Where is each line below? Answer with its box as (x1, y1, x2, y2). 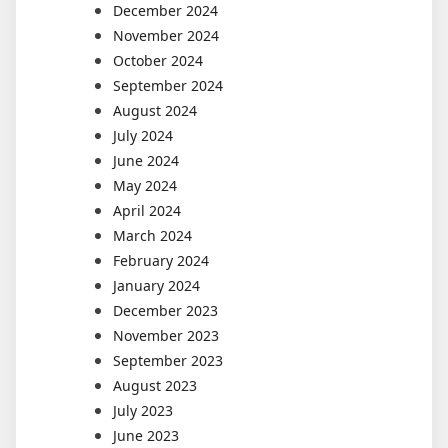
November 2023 (113, 325, 219, 345)
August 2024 (113, 100, 197, 120)
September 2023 (113, 350, 223, 370)
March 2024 (113, 225, 192, 245)
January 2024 (113, 275, 200, 295)
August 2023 (113, 375, 197, 395)
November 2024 (113, 25, 219, 45)
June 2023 (113, 425, 179, 445)
